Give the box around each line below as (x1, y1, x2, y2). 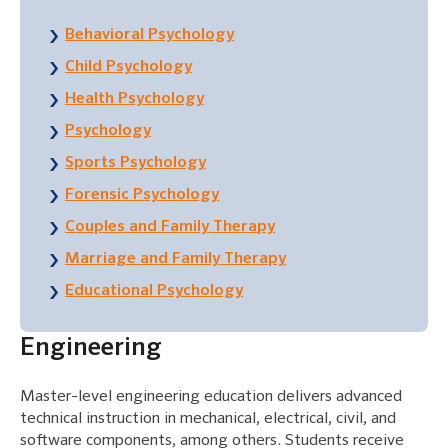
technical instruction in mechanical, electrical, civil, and (20, 411, 396, 428)
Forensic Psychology (65, 187, 219, 204)
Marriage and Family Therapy (65, 251, 286, 268)
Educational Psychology (65, 283, 243, 300)
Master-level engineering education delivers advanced (20, 389, 402, 406)
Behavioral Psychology (65, 27, 234, 44)
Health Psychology (65, 91, 204, 108)
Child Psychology (65, 59, 192, 76)
